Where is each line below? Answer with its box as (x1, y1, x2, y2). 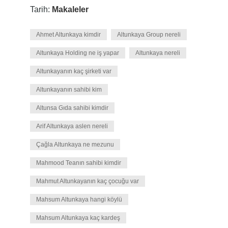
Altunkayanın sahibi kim (36, 86, 102, 93)
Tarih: (30, 5, 52, 14)
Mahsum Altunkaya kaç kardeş (36, 214, 120, 221)
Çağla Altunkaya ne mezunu (36, 141, 114, 148)
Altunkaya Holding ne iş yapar (36, 49, 119, 56)
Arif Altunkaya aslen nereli (36, 123, 108, 130)
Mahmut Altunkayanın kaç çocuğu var (36, 178, 139, 185)
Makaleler (51, 5, 89, 14)
